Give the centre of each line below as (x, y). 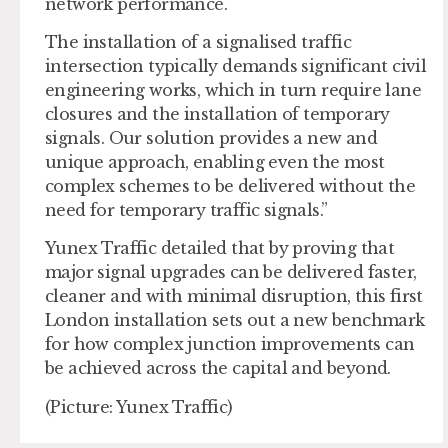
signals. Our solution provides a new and (211, 138)
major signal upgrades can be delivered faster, (231, 272)
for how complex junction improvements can (230, 344)
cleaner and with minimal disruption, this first (234, 296)
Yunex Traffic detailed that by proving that (220, 248)
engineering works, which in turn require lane (233, 90)
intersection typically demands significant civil (236, 66)
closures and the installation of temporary (217, 114)
